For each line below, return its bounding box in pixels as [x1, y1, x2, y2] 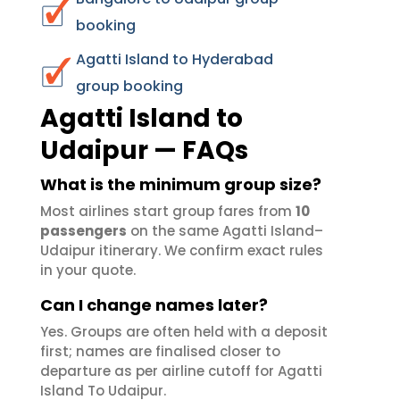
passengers [40, 221, 127, 240]
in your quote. [40, 261, 136, 279]
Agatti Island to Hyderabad [76, 49, 273, 70]
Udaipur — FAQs [40, 133, 248, 168]
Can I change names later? [40, 294, 268, 316]
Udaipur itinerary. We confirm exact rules [40, 241, 323, 260]
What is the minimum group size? [40, 173, 321, 196]
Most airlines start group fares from [40, 202, 296, 221]
